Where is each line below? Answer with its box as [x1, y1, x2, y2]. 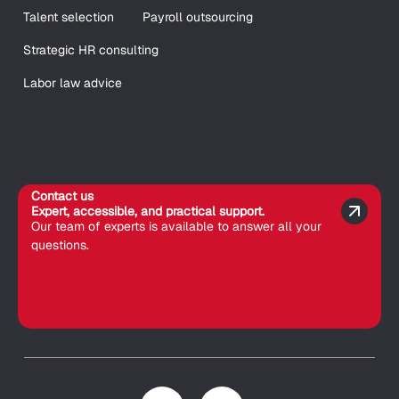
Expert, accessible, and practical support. [31, 203, 265, 219]
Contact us [31, 188, 94, 204]
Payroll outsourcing [142, 9, 253, 25]
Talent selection [23, 9, 114, 25]
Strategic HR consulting [23, 42, 159, 58]
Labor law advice [23, 75, 122, 91]
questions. [31, 237, 89, 253]
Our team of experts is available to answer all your [31, 218, 322, 234]
